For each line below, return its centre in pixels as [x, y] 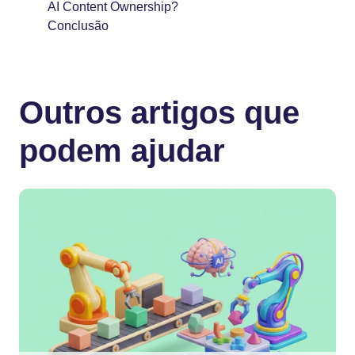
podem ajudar [122, 150]
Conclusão [78, 25]
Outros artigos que [159, 112]
